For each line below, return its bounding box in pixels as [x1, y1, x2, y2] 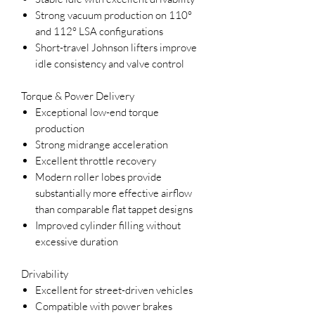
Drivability [21, 266, 68, 281]
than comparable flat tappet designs [35, 202, 193, 216]
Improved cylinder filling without [35, 218, 181, 232]
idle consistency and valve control [35, 56, 184, 70]
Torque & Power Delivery [21, 89, 134, 103]
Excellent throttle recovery [35, 153, 156, 167]
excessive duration [35, 234, 118, 248]
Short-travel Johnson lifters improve [35, 40, 197, 54]
